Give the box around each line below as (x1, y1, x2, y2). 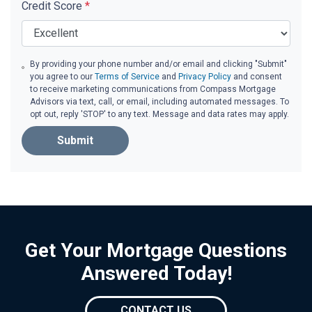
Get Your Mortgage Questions (25, 238, 287, 262)
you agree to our (30, 71, 95, 81)
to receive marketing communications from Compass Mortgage (30, 84, 276, 94)
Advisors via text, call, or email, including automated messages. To (30, 96, 290, 107)
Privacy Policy (178, 71, 232, 81)
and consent (231, 71, 283, 81)
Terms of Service (95, 71, 160, 81)
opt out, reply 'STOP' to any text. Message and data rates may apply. (30, 109, 290, 119)
